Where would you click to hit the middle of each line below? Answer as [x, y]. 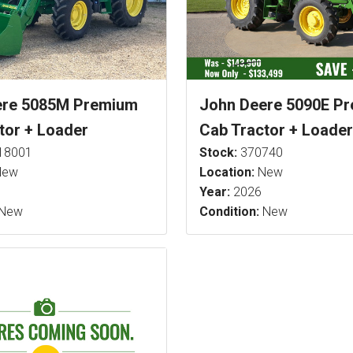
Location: [227, 172]
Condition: [229, 211]
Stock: [218, 152]
